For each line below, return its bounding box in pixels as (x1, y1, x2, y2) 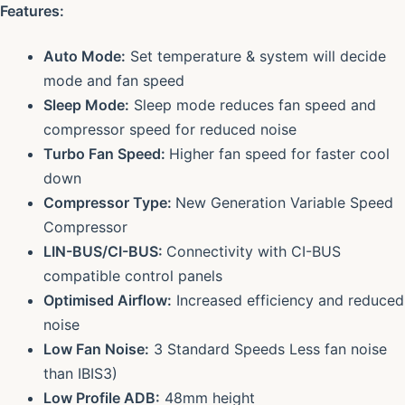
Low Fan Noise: (43, 339, 149, 358)
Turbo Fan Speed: (43, 144, 169, 163)
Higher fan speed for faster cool (169, 144, 390, 163)
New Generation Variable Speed (175, 193, 393, 212)
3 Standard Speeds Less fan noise (149, 339, 387, 358)
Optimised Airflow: (43, 290, 172, 309)
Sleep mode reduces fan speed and (129, 95, 376, 114)
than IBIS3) (43, 363, 118, 382)
